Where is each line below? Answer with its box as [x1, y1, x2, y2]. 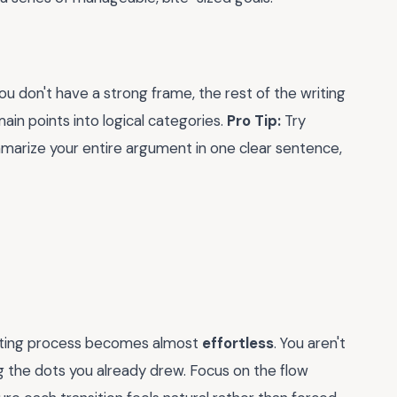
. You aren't [274, 332, 346, 353]
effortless [202, 332, 274, 353]
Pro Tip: [227, 111, 281, 131]
